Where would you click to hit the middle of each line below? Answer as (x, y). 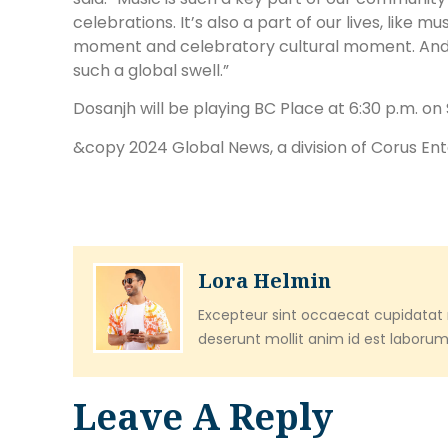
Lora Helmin (264, 281)
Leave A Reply (203, 417)
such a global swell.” (151, 70)
